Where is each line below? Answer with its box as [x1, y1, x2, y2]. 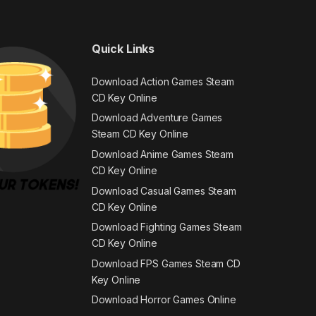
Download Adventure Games [91, 111, 223, 124]
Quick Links [91, 42, 155, 56]
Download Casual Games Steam [91, 184, 236, 197]
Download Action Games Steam [91, 75, 234, 87]
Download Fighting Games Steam [91, 221, 242, 233]
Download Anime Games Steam [91, 148, 234, 161]
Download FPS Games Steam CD [91, 257, 241, 269]
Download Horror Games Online [91, 293, 236, 306]
